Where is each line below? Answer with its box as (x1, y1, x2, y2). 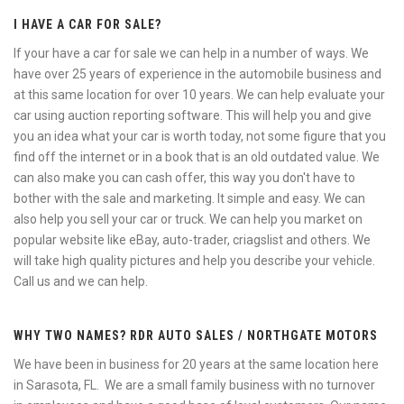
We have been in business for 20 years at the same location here (14, 357, 379, 372)
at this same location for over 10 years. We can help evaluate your (14, 87, 385, 102)
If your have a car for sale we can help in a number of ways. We (14, 46, 369, 60)
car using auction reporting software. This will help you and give (14, 108, 372, 123)
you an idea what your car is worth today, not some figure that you (14, 129, 386, 143)
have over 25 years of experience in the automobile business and (14, 67, 381, 81)
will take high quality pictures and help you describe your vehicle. (14, 253, 375, 268)
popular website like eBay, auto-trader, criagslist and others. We (14, 233, 371, 247)
